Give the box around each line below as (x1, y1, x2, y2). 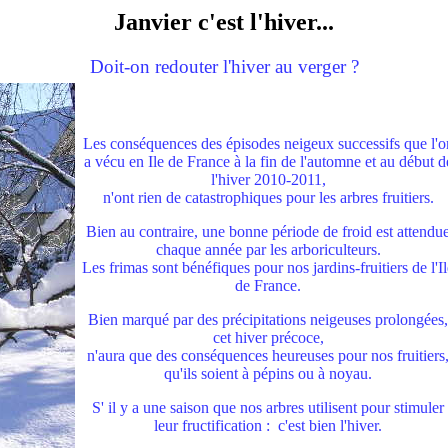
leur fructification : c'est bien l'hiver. (154, 417, 382, 435)
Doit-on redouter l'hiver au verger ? (89, 56, 359, 78)
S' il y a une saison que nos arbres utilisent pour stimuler (92, 399, 444, 417)
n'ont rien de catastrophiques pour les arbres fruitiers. (102, 189, 434, 207)
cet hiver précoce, (212, 329, 324, 347)
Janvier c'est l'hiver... (114, 9, 334, 36)
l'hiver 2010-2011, (210, 171, 326, 189)
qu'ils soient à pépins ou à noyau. (164, 365, 372, 383)
